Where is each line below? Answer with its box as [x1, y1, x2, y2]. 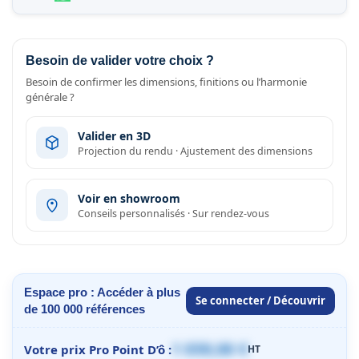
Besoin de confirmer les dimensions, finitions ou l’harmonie [26, 75, 307, 90]
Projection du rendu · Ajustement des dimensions [78, 143, 313, 158]
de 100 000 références [24, 302, 145, 317]
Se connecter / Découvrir [196, 292, 325, 308]
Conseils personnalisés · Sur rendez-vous [78, 206, 269, 220]
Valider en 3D [78, 127, 151, 143]
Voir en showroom [78, 190, 180, 206]
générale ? [26, 90, 75, 105]
